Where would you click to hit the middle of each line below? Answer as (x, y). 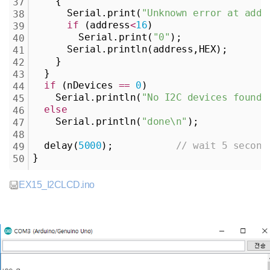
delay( (55, 145)
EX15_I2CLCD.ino (57, 184)
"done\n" (164, 121)
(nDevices (87, 85)
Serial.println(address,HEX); (130, 49)
